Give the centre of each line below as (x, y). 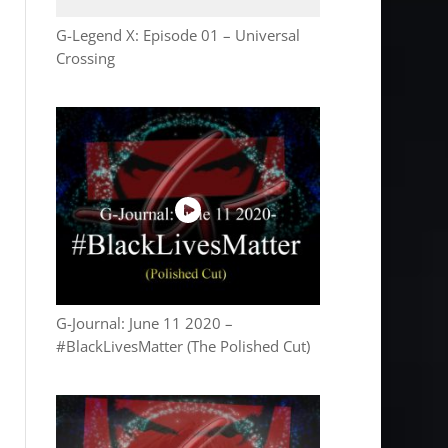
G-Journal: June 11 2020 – (145, 323)
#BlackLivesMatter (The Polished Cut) (183, 346)
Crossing (86, 58)
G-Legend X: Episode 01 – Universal (178, 35)
